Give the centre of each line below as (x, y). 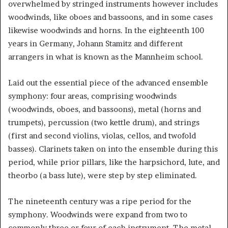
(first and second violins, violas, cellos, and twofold (102, 136)
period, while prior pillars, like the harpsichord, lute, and (114, 162)
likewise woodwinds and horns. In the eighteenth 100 (106, 30)
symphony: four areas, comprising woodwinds (92, 96)
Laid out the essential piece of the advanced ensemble (108, 83)
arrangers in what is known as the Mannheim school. (106, 57)
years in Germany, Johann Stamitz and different (95, 44)
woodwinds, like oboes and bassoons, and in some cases (110, 17)
